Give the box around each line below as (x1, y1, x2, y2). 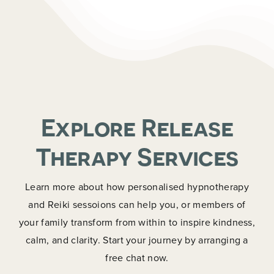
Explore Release (41, 113, 233, 142)
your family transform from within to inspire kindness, (18, 215, 256, 229)
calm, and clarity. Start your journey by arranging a (26, 232, 248, 246)
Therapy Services (35, 142, 239, 171)
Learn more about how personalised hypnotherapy (25, 179, 249, 193)
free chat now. (105, 250, 169, 264)
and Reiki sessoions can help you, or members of (28, 197, 246, 211)
